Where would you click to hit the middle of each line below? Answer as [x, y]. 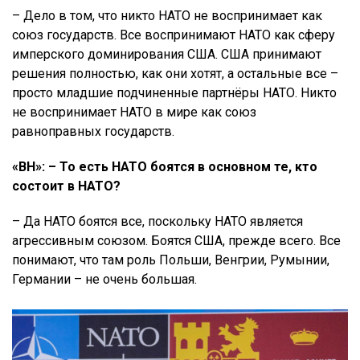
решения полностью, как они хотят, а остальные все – [175, 74]
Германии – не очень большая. [104, 280]
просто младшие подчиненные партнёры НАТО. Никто [174, 93]
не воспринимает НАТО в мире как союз [134, 112]
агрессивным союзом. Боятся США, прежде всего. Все [176, 241]
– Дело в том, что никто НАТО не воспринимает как [167, 16]
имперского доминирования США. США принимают [167, 55]
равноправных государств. [93, 132]
